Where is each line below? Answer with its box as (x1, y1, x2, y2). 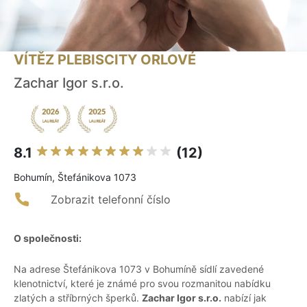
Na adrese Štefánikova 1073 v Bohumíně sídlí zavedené (14, 263, 264, 275)
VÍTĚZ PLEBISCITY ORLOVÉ (14, 51, 196, 69)
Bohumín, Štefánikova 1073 (14, 171, 136, 184)
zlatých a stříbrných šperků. (14, 292, 142, 304)
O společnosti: (14, 232, 82, 245)
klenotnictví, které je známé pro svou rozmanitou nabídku (14, 278, 271, 290)
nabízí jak (221, 292, 267, 304)
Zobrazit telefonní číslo (51, 193, 171, 207)
